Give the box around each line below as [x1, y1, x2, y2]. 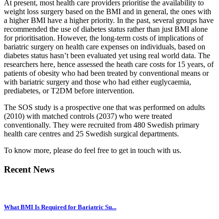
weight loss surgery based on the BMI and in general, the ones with [4, 7, 211, 16]
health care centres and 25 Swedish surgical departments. [4, 129, 179, 138]
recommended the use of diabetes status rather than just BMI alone [4, 24, 208, 33]
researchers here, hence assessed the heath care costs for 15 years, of [4, 60, 214, 68]
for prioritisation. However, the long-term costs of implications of [4, 33, 203, 42]
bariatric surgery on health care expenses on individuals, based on [4, 42, 205, 51]
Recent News [4, 164, 54, 175]
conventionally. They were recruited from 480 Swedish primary [4, 120, 199, 129]
